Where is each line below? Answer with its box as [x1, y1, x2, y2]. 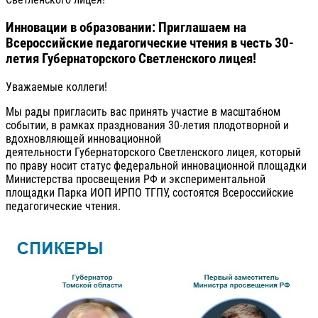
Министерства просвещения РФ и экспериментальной [6, 172, 265, 186]
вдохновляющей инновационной [6, 131, 161, 146]
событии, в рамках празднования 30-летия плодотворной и [6, 118, 289, 132]
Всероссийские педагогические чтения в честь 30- [6, 35, 294, 52]
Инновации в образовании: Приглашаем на [6, 20, 246, 36]
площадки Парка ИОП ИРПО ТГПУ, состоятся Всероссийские [6, 185, 294, 199]
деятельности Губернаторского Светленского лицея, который [6, 145, 301, 159]
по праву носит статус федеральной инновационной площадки [6, 158, 307, 172]
